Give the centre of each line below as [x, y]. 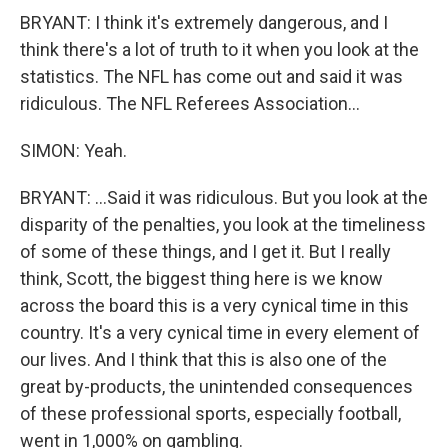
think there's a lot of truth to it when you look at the [219, 49]
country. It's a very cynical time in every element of [220, 332]
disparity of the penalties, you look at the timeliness [223, 224]
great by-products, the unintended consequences [216, 386]
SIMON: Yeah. [73, 150]
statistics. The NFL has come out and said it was [211, 76]
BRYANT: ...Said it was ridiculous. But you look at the [224, 197]
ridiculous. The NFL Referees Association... [190, 103]
